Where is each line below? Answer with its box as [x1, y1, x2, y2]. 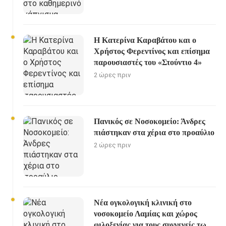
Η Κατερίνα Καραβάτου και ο [94, 35, 196, 44]
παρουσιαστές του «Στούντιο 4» [94, 58, 202, 67]
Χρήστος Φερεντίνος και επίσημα [94, 46, 210, 55]
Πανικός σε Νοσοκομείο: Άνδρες [94, 117, 205, 126]
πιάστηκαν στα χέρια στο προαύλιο [94, 128, 214, 137]
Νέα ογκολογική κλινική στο [94, 198, 192, 207]
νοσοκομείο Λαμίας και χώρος [94, 209, 197, 218]
